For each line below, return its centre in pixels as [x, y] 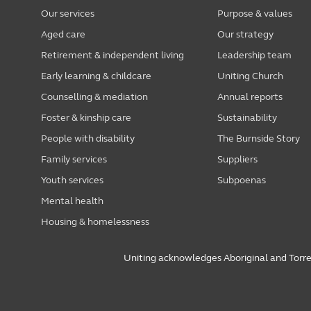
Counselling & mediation [94, 97]
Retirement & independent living [112, 56]
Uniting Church [250, 76]
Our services [67, 14]
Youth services [72, 180]
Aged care [63, 35]
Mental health [72, 201]
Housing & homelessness [95, 222]
